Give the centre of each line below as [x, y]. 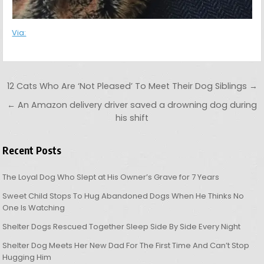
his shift [132, 118]
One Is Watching [34, 207]
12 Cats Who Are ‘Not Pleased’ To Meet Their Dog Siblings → [132, 86]
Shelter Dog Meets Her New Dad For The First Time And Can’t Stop [126, 245]
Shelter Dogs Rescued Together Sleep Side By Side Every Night [122, 226]
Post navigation [70, 87]
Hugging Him [27, 257]
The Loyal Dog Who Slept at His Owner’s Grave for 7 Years [111, 177]
